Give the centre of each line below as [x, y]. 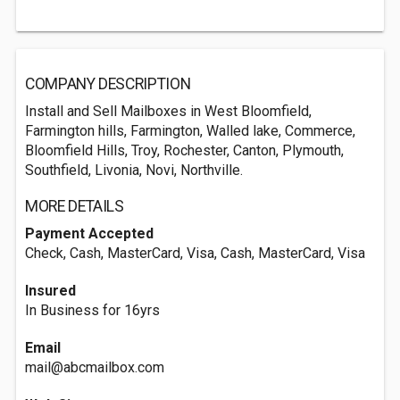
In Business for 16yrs [92, 310]
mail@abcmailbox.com [95, 367]
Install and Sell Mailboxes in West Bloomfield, [168, 111]
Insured [50, 291]
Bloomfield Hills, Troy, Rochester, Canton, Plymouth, [184, 150]
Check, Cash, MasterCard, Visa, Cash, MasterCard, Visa [195, 253]
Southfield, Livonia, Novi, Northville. [134, 170]
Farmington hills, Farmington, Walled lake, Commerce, [190, 131]
